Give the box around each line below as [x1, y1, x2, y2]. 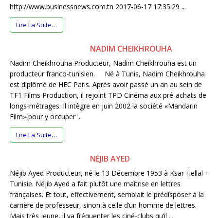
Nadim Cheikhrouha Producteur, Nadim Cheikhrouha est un [10, 58, 197, 68]
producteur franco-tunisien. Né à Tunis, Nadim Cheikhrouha [10, 69, 205, 79]
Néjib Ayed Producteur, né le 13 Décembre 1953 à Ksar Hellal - [10, 168, 207, 178]
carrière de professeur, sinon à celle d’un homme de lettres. [10, 200, 197, 210]
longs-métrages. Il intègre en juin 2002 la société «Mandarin [10, 101, 198, 111]
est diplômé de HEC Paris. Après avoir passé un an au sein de [10, 80, 202, 90]
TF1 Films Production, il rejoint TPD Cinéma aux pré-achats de [10, 91, 206, 100]
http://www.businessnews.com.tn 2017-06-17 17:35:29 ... [10, 2, 186, 12]
